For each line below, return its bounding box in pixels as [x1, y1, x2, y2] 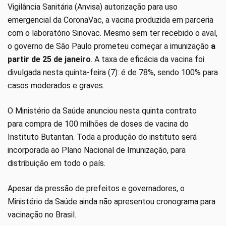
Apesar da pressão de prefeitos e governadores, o [8, 184, 185, 194]
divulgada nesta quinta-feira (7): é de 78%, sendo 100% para [8, 68, 218, 78]
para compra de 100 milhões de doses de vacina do [8, 119, 189, 129]
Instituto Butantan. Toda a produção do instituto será [8, 132, 197, 142]
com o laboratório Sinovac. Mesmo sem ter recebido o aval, [8, 28, 217, 38]
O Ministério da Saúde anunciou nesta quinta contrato [8, 106, 197, 116]
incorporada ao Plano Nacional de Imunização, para [8, 145, 186, 155]
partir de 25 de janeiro [8, 54, 91, 65]
